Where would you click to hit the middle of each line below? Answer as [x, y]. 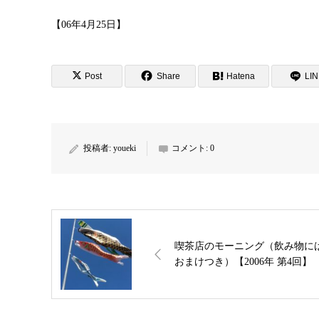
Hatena [240, 76]
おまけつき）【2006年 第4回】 [243, 261]
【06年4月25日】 [89, 24]
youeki [125, 148]
